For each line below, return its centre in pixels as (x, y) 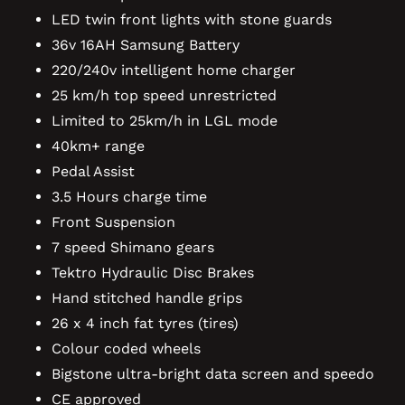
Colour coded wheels (126, 349)
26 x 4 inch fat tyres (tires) (145, 324)
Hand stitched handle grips (147, 298)
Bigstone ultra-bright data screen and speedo (213, 374)
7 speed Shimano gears (133, 248)
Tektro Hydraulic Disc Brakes (153, 273)
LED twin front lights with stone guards (192, 20)
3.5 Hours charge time (129, 197)
